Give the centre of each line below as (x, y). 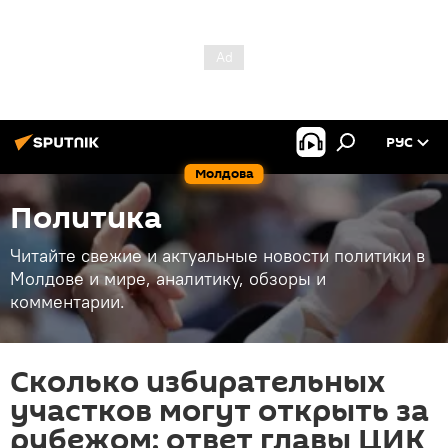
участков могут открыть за (219, 411)
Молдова (224, 173)
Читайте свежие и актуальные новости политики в (217, 255)
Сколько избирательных (198, 382)
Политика (86, 218)
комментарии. (67, 301)
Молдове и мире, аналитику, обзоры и (168, 278)
